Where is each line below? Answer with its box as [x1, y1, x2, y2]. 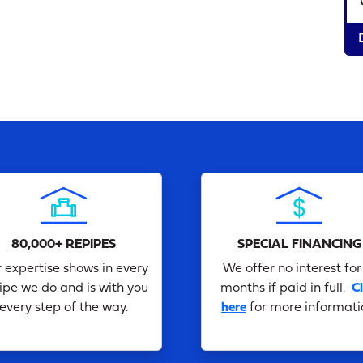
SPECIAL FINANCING [237, 237, 361, 251]
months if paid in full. [220, 281, 352, 295]
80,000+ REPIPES [11, 237, 116, 251]
